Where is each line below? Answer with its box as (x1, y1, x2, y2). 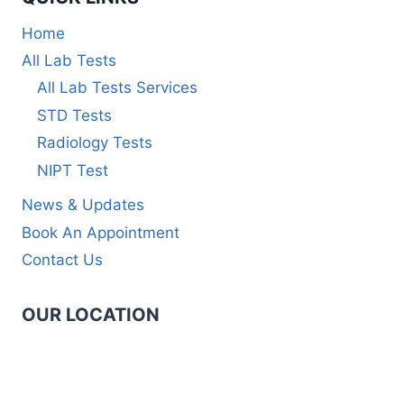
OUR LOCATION (22, 303, 160, 326)
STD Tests (37, 106, 112, 124)
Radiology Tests (37, 133, 152, 152)
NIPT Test (37, 161, 108, 179)
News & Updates (22, 196, 144, 215)
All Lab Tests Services (37, 78, 197, 97)
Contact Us (22, 251, 103, 270)
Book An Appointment (22, 223, 179, 242)
